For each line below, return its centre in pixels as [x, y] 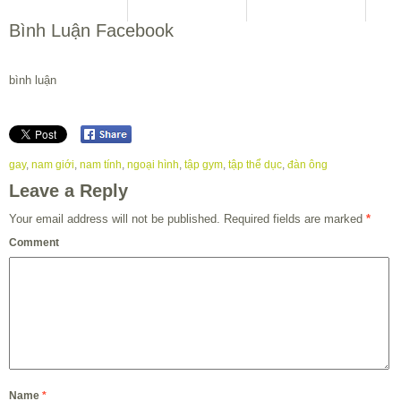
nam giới [53, 165]
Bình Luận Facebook [91, 30]
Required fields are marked [293, 219]
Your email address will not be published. [115, 219]
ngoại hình [153, 165]
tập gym [204, 165]
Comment [34, 243]
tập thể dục [255, 165]
